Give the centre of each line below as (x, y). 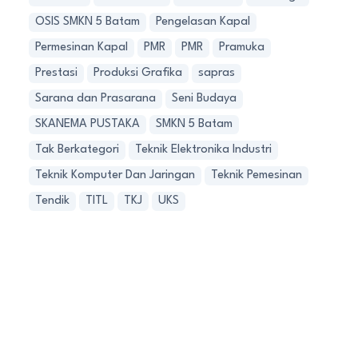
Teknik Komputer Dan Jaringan (115, 175)
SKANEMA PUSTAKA (88, 124)
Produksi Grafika (138, 73)
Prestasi (56, 73)
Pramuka (242, 48)
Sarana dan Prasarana (95, 99)
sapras (217, 73)
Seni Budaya (204, 99)
